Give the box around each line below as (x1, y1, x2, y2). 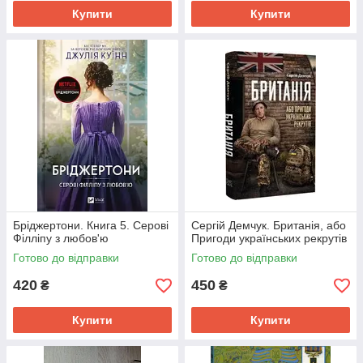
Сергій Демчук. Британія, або (191, 219, 346, 232)
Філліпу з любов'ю (13, 232, 109, 245)
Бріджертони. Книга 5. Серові (13, 219, 169, 232)
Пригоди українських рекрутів (191, 232, 347, 245)
